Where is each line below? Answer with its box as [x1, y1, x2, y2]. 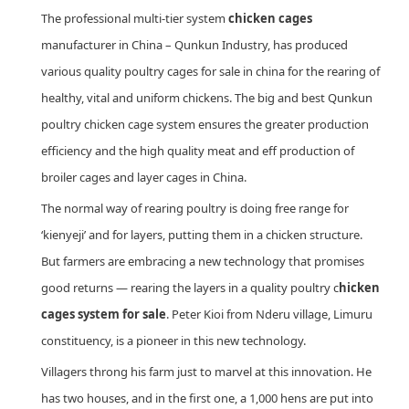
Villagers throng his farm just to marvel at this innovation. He [41, 362, 372, 380]
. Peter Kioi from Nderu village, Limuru [166, 305, 372, 322]
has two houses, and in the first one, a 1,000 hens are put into [41, 389, 373, 406]
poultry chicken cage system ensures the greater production [41, 115, 369, 132]
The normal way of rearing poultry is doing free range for [41, 199, 349, 216]
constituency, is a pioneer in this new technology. [41, 331, 306, 349]
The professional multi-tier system [41, 9, 225, 26]
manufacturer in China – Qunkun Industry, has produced [41, 36, 348, 53]
